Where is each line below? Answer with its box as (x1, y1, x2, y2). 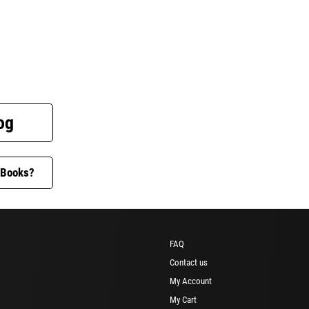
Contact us (170, 257, 208, 268)
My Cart (170, 294, 197, 305)
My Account (170, 275, 212, 286)
